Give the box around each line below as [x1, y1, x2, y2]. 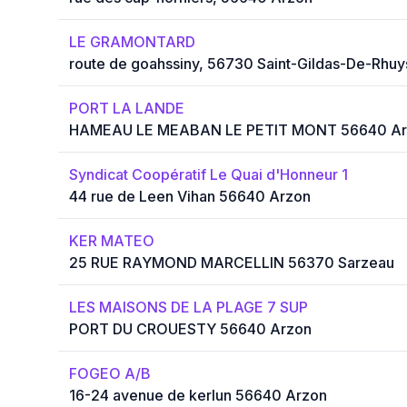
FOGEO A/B [69, 364, 151, 383]
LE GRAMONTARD [69, 33, 195, 52]
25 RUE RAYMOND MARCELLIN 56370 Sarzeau [69, 253, 394, 273]
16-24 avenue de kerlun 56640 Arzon [69, 386, 327, 405]
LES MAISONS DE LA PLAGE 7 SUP [69, 298, 308, 317]
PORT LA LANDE [69, 99, 184, 118]
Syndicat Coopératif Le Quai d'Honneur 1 [69, 165, 348, 184]
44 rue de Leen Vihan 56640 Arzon [69, 187, 311, 206]
